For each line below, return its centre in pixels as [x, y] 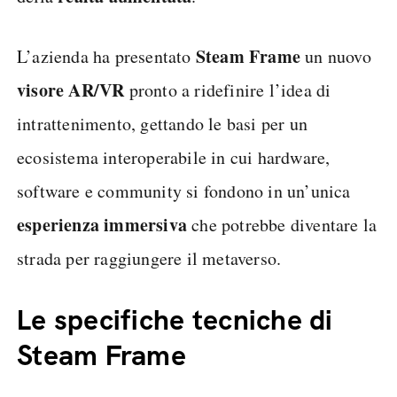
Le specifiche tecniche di [175, 320]
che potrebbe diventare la [284, 225]
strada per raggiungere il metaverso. [149, 258]
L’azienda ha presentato [106, 56]
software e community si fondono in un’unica [184, 191]
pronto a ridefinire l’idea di [228, 90]
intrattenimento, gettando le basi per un [163, 124]
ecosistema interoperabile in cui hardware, [174, 157]
